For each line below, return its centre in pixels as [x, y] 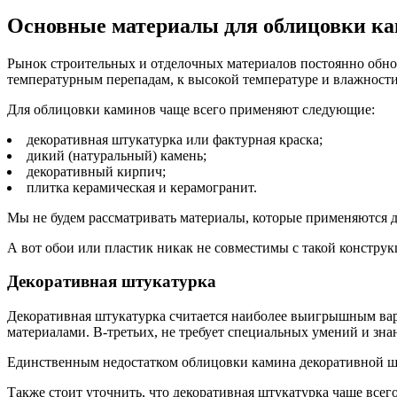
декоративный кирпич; [96, 171]
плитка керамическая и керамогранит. [142, 187]
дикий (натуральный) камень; [117, 155]
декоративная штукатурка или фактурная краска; [175, 139]
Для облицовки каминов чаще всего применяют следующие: [191, 109]
